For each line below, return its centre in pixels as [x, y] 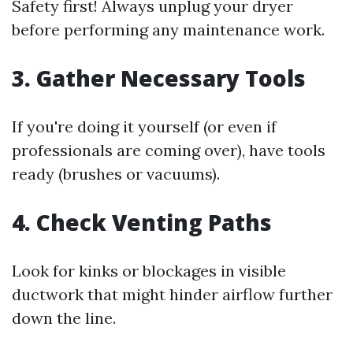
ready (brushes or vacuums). [116, 174]
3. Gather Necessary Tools [159, 78]
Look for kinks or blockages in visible [149, 271]
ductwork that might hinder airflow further [172, 294]
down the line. [64, 318]
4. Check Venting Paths [142, 222]
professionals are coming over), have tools [169, 150]
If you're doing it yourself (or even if [144, 126]
